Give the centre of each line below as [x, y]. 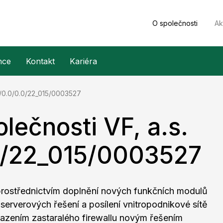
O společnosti [176, 23]
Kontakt [40, 61]
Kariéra [83, 61]
